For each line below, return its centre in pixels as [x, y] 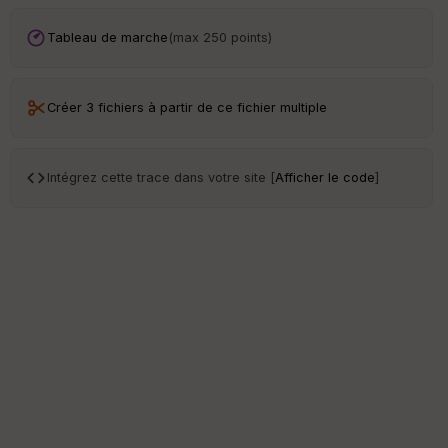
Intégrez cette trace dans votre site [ [161, 178]
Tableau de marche [107, 38]
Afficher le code [325, 178]
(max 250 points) [220, 38]
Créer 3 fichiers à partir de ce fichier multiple [187, 108]
